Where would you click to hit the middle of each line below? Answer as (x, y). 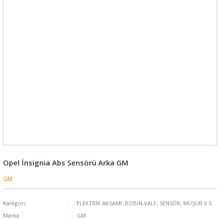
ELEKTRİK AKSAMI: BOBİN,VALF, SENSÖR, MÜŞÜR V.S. (145, 203)
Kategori (14, 203)
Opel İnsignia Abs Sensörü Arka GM (66, 163)
